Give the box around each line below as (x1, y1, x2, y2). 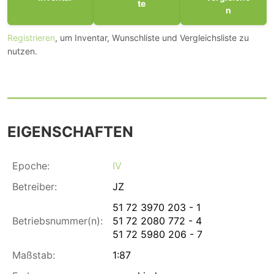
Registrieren (7, 32, 55, 43)
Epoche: (12, 159, 50, 172)
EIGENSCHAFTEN (7, 122, 133, 141)
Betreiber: (12, 180, 57, 193)
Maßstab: (12, 248, 55, 261)
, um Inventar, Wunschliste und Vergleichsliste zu (55, 32, 249, 43)
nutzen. (7, 45, 37, 56)
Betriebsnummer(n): (12, 214, 103, 227)
